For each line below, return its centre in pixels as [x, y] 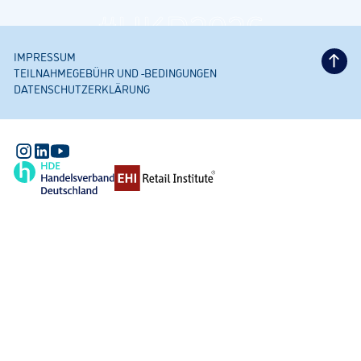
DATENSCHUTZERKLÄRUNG [82, 88]
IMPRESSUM [45, 56]
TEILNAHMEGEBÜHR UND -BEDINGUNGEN [116, 72]
